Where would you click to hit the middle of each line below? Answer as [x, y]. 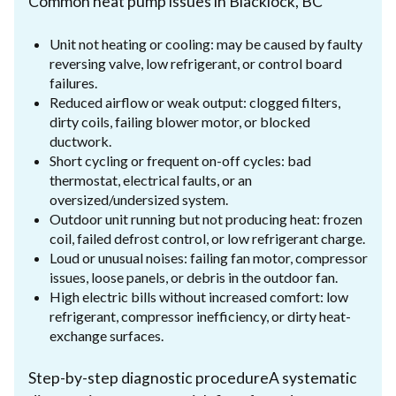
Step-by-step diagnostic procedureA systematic [193, 377]
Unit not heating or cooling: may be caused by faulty [206, 43]
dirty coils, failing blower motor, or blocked [180, 121]
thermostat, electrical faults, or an [151, 179]
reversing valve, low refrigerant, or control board [196, 63]
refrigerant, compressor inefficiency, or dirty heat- [200, 316]
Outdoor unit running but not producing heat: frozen [206, 218]
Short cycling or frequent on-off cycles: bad [180, 160]
